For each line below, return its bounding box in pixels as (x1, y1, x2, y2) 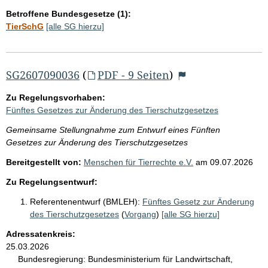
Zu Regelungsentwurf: (6, 176, 98, 187)
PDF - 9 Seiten (97, 67, 169, 82)
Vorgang (124, 209, 156, 219)
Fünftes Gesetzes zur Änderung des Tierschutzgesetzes (6, 105, 218, 115)
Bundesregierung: (18, 254, 86, 264)
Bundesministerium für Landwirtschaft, (88, 254, 233, 264)
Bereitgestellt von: (6, 157, 81, 167)
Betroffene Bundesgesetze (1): (6, 8, 131, 19)
